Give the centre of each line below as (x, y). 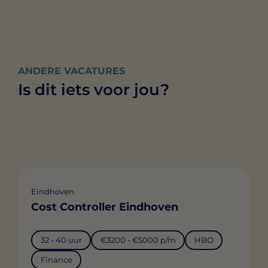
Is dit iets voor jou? (94, 90)
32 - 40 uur (61, 240)
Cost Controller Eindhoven (105, 207)
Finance (56, 260)
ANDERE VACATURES (71, 71)
